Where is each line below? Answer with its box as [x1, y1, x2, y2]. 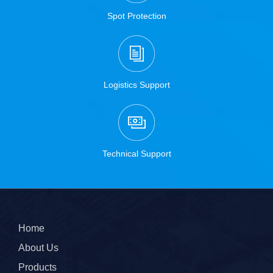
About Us [18, 242, 58, 253]
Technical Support [102, 148, 171, 158]
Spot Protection [107, 10, 166, 21]
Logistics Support [103, 79, 170, 90]
